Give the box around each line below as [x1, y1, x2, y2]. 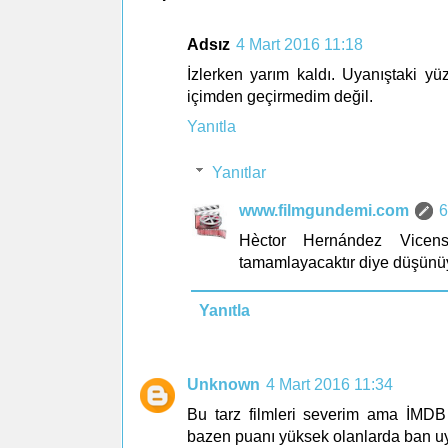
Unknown [187, 375, 260, 393]
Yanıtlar [211, 163, 266, 181]
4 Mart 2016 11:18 [236, 35, 363, 53]
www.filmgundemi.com [239, 201, 409, 219]
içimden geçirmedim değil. [187, 87, 373, 105]
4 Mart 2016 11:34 [266, 375, 393, 393]
